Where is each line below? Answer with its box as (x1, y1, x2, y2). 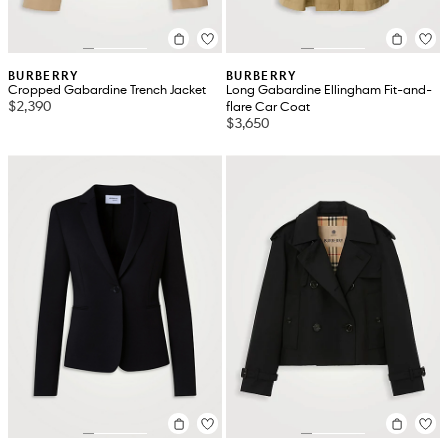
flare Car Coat (226, 99, 310, 116)
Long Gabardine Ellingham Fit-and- (226, 82, 432, 99)
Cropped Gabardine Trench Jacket (8, 82, 206, 99)
